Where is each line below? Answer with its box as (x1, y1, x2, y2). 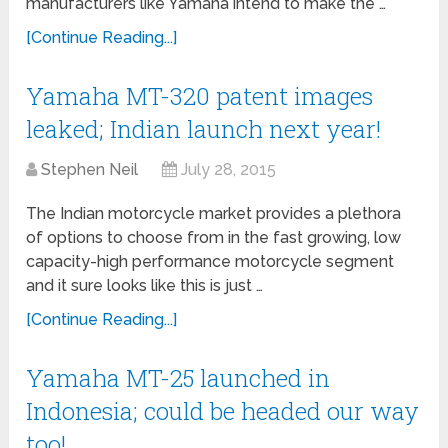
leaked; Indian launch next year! (26, 113, 382, 146)
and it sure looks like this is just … (26, 276, 264, 296)
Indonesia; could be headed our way (26, 395, 420, 428)
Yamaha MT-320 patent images (26, 80, 374, 113)
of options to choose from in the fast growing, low (26, 228, 402, 248)
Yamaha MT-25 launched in (26, 362, 331, 395)
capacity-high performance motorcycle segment (26, 252, 395, 272)
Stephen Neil (41, 160, 139, 180)
